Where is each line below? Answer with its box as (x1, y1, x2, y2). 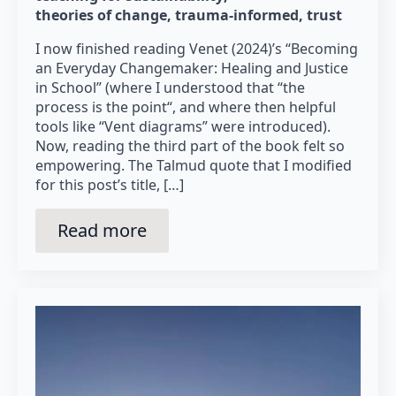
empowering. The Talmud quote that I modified (35, 155, 352, 175)
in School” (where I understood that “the (35, 77, 305, 97)
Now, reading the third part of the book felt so (35, 135, 345, 156)
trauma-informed (175, 4, 299, 25)
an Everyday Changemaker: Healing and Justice (35, 57, 348, 78)
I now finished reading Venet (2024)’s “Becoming (35, 38, 358, 58)
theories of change (35, 4, 167, 25)
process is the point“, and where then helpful (35, 96, 336, 117)
